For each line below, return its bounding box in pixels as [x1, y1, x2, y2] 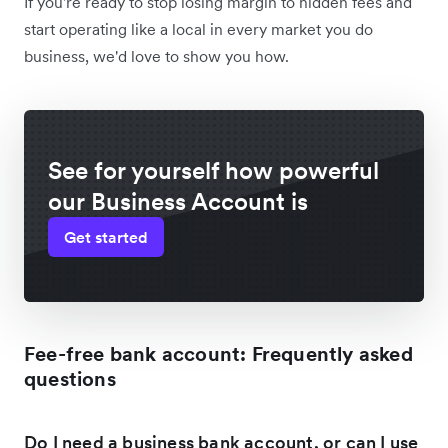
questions [24, 365, 116, 392]
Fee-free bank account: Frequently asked [24, 340, 413, 367]
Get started [64, 226, 148, 247]
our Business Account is [48, 185, 308, 217]
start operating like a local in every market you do [24, 18, 373, 39]
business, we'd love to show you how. [24, 45, 289, 66]
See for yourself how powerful [48, 154, 379, 186]
